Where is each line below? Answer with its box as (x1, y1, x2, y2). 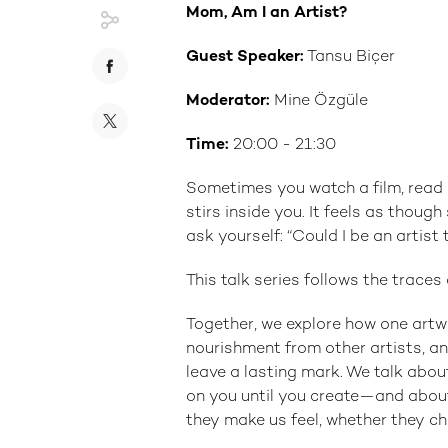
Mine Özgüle (274, 93, 368, 110)
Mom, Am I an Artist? (186, 5, 347, 22)
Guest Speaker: (186, 49, 304, 66)
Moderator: (186, 93, 274, 110)
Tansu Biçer (304, 49, 395, 66)
